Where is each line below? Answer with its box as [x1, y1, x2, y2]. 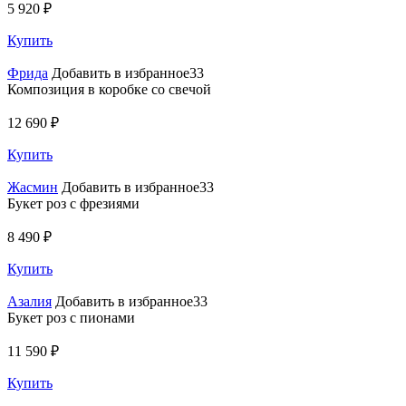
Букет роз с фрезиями [7, 196, 140, 212]
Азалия [7, 294, 52, 310]
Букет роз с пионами [7, 310, 135, 326]
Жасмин [7, 179, 58, 196]
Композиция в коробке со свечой [7, 82, 211, 98]
